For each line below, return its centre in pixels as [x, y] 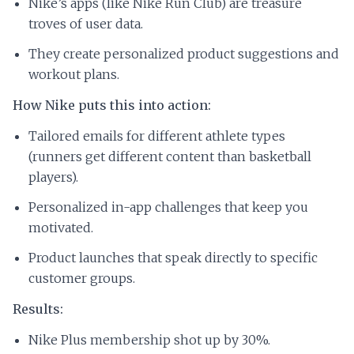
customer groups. [82, 279]
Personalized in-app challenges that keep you [168, 207]
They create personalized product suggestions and [184, 54]
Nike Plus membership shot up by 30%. [149, 340]
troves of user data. [86, 24]
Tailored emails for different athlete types [157, 136]
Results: [38, 309]
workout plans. [74, 75]
